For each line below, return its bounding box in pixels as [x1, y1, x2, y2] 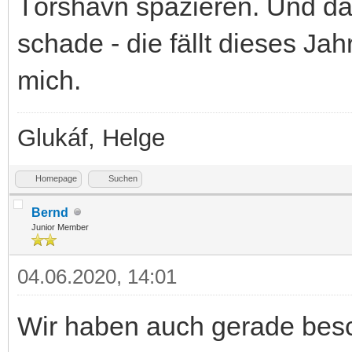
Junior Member [31, 222, 89, 232]
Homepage [35, 173, 77, 183]
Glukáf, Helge [17, 123, 165, 152]
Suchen [108, 173, 137, 183]
